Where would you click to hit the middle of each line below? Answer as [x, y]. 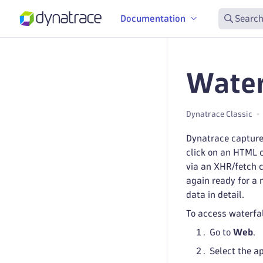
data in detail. [215, 195]
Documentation [153, 18]
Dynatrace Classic [219, 114]
